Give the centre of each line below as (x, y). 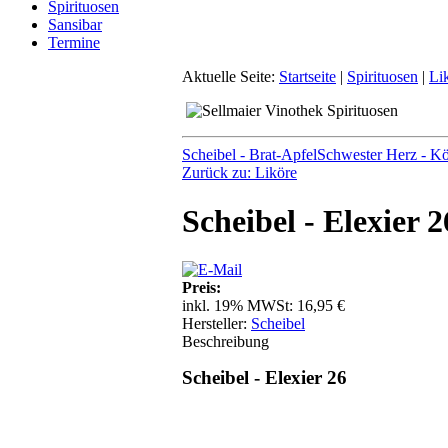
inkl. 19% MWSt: (239, 306)
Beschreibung (225, 342)
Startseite (307, 76)
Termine (74, 42)
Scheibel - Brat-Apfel (249, 154)
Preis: (201, 288)
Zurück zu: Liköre (239, 172)
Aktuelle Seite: (230, 76)
